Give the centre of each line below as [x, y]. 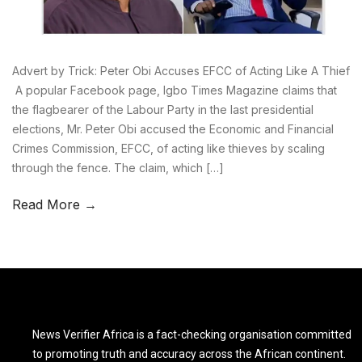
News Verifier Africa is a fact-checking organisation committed [192, 334]
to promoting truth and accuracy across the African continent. [189, 354]
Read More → [55, 204]
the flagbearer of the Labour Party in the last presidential [163, 109]
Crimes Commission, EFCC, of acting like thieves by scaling [168, 148]
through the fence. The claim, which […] [118, 167]
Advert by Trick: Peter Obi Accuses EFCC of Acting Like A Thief [181, 70]
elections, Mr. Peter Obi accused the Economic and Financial [173, 128]
